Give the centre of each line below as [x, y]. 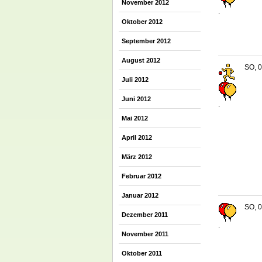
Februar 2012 [142, 176]
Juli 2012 [135, 80]
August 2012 [141, 60]
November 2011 [145, 234]
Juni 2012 [136, 99]
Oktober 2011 [142, 253]
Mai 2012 [135, 118]
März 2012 [137, 157]
